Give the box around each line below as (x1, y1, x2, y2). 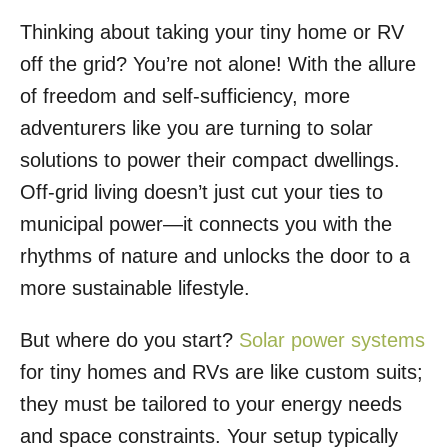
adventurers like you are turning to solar (20, 117, 373, 140)
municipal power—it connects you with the (20, 213, 392, 236)
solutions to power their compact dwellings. (20, 149, 400, 172)
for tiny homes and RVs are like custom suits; (20, 361, 423, 384)
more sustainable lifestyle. (20, 277, 250, 300)
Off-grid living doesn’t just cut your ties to (20, 181, 383, 204)
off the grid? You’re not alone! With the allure (20, 53, 416, 76)
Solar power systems (239, 329, 425, 352)
